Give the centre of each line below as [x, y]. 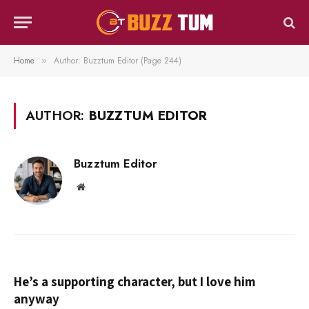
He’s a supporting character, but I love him [135, 281]
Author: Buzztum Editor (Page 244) [118, 61]
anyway [37, 299]
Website [100, 186]
